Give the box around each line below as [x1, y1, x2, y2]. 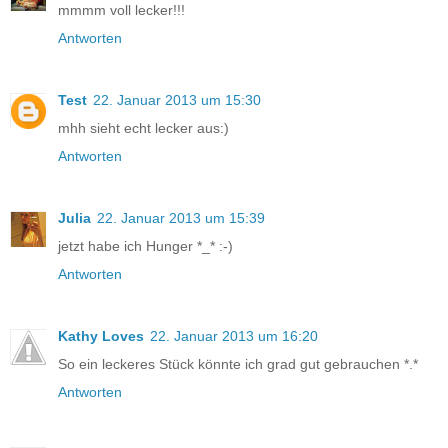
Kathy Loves [58, 327, 144, 344]
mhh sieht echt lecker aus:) [58, 119, 229, 136]
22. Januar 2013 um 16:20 [150, 327, 318, 344]
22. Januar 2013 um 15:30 [93, 91, 261, 108]
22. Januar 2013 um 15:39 [97, 209, 265, 226]
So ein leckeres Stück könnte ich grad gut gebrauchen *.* [58, 355, 418, 372]
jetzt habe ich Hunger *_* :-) [58, 237, 233, 254]
